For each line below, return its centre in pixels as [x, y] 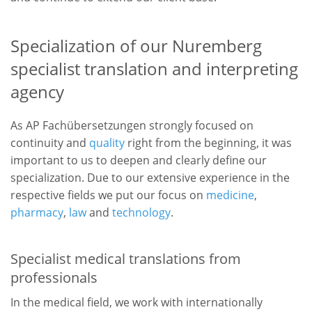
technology [141, 212]
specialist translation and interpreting [154, 68]
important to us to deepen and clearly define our [139, 160]
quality [107, 142]
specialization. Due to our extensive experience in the [150, 177]
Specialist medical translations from [126, 258]
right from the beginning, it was [208, 142]
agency [37, 91]
